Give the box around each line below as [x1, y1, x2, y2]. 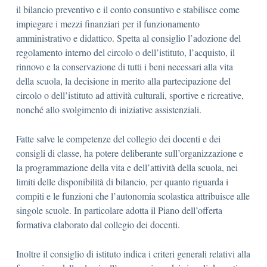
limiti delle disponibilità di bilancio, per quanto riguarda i [16, 175, 228, 188]
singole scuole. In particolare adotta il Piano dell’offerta [16, 204, 222, 216]
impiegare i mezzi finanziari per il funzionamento [16, 17, 200, 30]
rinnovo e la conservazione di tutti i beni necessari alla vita [16, 60, 233, 73]
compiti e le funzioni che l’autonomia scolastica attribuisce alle [16, 190, 250, 202]
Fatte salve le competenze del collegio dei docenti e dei [16, 132, 221, 145]
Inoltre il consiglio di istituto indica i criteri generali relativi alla [16, 247, 250, 260]
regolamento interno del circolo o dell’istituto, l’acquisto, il [16, 46, 235, 58]
